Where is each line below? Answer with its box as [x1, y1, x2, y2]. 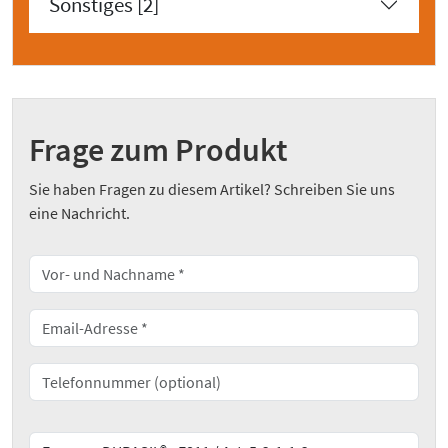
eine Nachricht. [29, 203, 130, 224]
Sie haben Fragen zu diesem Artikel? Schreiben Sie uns [29, 179, 395, 200]
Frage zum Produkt [29, 130, 288, 171]
